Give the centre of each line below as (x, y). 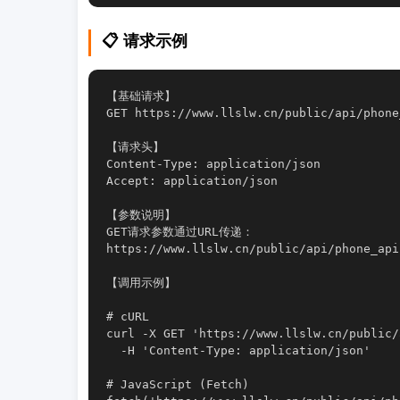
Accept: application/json (192, 181)
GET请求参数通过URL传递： (180, 232)
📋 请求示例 (145, 41)
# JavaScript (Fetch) (178, 384)
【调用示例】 (141, 283)
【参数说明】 (141, 215)
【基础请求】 (141, 96)
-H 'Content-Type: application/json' (238, 350)
